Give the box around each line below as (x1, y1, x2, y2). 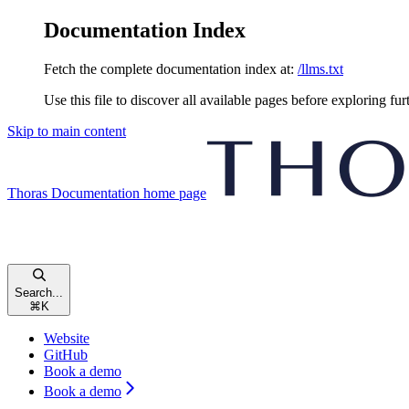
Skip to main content (7, 122, 126, 139)
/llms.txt (298, 60, 343, 77)
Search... (15, 285, 63, 299)
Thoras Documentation (7, 184, 140, 201)
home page (140, 184, 206, 201)
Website (44, 330, 89, 346)
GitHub (44, 346, 88, 362)
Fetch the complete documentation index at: (44, 60, 294, 77)
